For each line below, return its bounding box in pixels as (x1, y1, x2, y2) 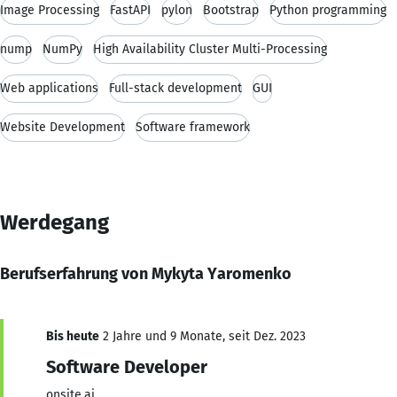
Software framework (136, 119, 250, 135)
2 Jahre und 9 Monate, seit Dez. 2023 (99, 328, 306, 344)
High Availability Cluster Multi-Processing (93, 41, 327, 57)
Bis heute (46, 328, 99, 344)
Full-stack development (109, 80, 242, 96)
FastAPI (110, 2, 151, 18)
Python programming (269, 2, 386, 18)
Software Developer (46, 355, 207, 378)
